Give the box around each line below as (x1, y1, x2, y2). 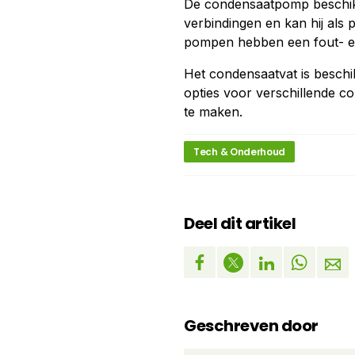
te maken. (184, 104, 242, 120)
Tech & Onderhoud (193, 145, 286, 158)
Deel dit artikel (184, 212, 296, 235)
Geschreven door (184, 315, 319, 337)
